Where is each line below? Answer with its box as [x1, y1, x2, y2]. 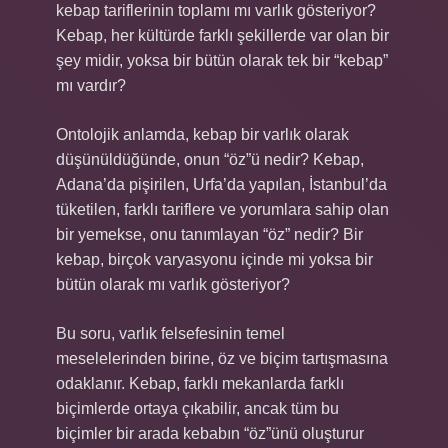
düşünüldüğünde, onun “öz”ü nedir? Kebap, [56, 151, 364, 168]
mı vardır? [56, 77, 126, 94]
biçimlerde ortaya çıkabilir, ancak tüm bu [56, 400, 339, 417]
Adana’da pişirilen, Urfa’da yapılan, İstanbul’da [56, 176, 387, 193]
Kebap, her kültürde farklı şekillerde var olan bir [56, 27, 389, 44]
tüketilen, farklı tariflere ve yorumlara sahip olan [56, 201, 389, 218]
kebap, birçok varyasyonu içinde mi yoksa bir [56, 251, 373, 268]
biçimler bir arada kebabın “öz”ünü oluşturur [56, 425, 364, 442]
